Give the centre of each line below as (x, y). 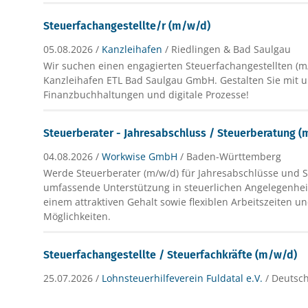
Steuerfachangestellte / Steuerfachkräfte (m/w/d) (170, 254)
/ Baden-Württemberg (231, 156)
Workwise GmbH (140, 156)
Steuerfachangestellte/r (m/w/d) (127, 25)
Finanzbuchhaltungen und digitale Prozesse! (146, 94)
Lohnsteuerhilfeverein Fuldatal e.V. (183, 278)
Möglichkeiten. (77, 216)
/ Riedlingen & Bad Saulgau (228, 49)
